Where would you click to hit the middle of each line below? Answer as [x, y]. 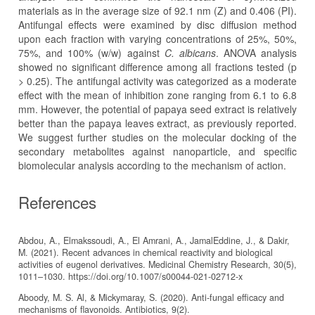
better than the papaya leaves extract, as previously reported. [157, 123]
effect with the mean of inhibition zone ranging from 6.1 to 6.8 [157, 95]
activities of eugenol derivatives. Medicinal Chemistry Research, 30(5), [157, 265]
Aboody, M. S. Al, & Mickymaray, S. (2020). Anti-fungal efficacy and [151, 297]
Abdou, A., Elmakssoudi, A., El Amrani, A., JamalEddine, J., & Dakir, [154, 241]
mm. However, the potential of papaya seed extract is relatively [157, 109]
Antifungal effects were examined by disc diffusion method [157, 25]
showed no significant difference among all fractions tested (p [157, 67]
